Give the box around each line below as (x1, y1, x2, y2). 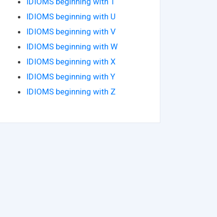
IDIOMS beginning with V (26, 26, 116, 36)
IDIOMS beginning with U (26, 11, 116, 21)
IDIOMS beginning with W (26, 41, 118, 51)
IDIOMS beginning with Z (26, 86, 116, 96)
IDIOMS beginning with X (26, 56, 116, 66)
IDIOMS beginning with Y (26, 71, 115, 81)
